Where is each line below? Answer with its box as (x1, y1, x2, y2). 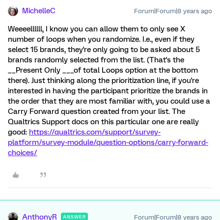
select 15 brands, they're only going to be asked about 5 (8, 45, 200, 55)
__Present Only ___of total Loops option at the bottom (8, 66, 198, 75)
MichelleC (22, 6, 55, 16)
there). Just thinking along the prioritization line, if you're (8, 76, 199, 85)
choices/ (8, 148, 37, 158)
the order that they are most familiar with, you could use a (8, 97, 210, 106)
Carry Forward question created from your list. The (8, 107, 185, 116)
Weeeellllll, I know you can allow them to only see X (8, 25, 185, 34)
